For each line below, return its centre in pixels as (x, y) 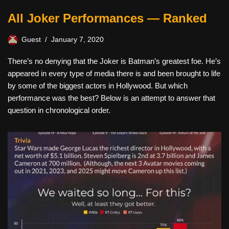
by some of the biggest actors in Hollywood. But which (98, 85)
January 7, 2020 (77, 39)
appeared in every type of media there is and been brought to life (114, 73)
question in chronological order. (59, 110)
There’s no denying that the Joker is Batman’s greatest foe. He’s (114, 61)
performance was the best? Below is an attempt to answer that (111, 98)
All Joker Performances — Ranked (107, 18)
